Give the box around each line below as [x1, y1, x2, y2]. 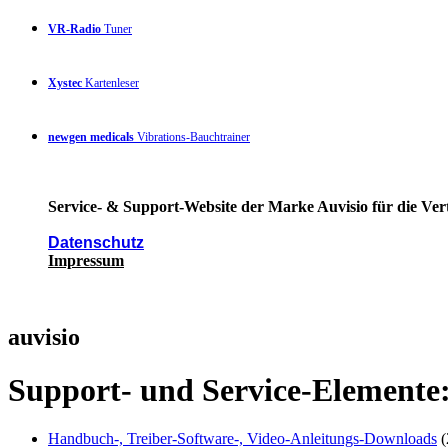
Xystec [48, 75, 82, 90]
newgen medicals [48, 129, 134, 144]
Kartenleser [82, 75, 139, 90]
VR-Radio [48, 21, 101, 36]
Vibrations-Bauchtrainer [134, 129, 250, 144]
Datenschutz [48, 233, 144, 251]
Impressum [48, 251, 124, 269]
